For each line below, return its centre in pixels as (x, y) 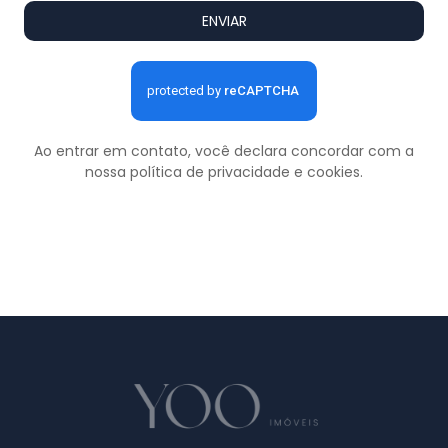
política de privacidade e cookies (245, 172)
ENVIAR (224, 21)
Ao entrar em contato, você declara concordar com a (224, 151)
